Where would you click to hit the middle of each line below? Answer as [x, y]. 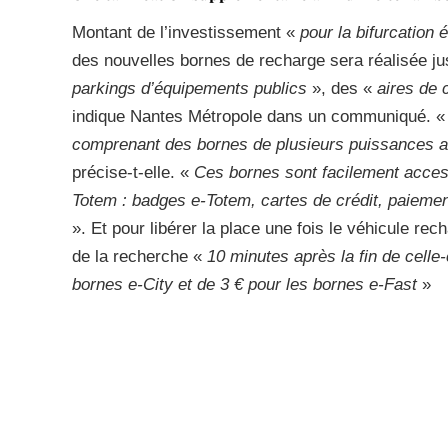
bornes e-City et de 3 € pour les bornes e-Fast [247, 284]
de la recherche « [139, 256]
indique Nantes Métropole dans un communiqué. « [258, 116]
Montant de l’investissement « [186, 32]
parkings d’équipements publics [189, 88]
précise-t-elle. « [133, 172]
